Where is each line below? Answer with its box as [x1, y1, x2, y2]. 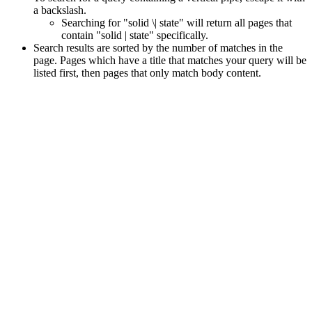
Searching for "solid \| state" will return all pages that [61, 17, 292, 29]
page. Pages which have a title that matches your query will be [33, 54, 306, 66]
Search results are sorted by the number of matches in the [33, 42, 283, 54]
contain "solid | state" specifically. [61, 29, 208, 41]
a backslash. [33, 4, 86, 16]
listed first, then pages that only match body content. [33, 67, 261, 79]
